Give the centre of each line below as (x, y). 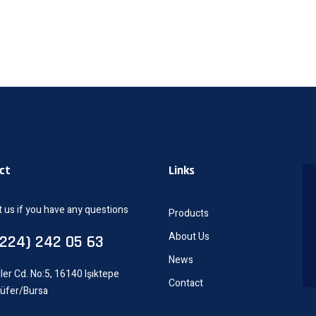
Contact (186, 283)
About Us (189, 236)
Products (189, 213)
